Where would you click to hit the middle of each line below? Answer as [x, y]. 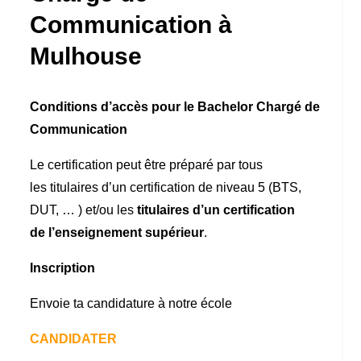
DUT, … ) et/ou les [84, 210]
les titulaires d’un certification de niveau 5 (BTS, [166, 187]
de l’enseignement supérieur [117, 232]
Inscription [63, 268]
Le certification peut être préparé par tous [147, 164]
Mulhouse [86, 56]
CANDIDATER [74, 338]
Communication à [131, 24]
